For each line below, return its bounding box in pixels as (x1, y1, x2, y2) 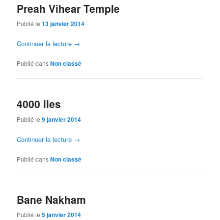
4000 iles (17, 96, 61, 111)
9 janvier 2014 (42, 114, 82, 124)
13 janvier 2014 (42, 19, 85, 28)
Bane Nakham (17, 192, 86, 207)
